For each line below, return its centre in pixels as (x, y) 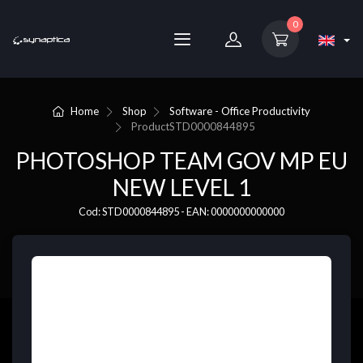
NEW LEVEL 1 (181, 188)
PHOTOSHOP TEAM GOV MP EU (181, 161)
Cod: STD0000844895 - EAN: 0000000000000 (181, 212)
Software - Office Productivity (240, 111)
